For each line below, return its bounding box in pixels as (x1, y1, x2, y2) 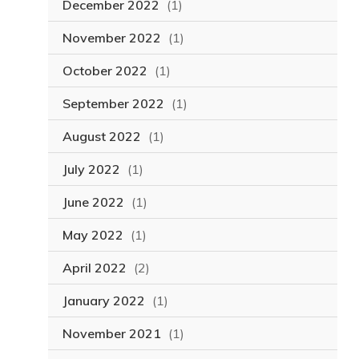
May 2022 (62, 227, 123, 244)
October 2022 (62, 63, 147, 79)
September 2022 (62, 95, 164, 112)
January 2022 (62, 292, 145, 309)
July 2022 (62, 161, 120, 178)
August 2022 (62, 128, 141, 145)
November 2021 (62, 325, 161, 342)
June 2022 (62, 194, 124, 211)
